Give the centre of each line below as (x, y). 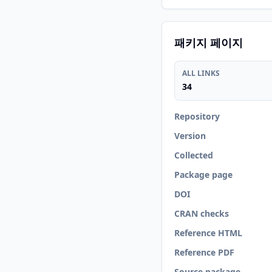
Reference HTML (208, 233)
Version (190, 136)
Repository (197, 116)
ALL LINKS (201, 73)
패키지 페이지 (209, 42)
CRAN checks (202, 213)
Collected (194, 155)
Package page (203, 175)
